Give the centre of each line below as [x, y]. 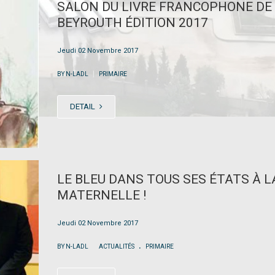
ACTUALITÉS [116, 247]
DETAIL [83, 106]
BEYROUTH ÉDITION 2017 [132, 22]
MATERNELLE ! [101, 196]
